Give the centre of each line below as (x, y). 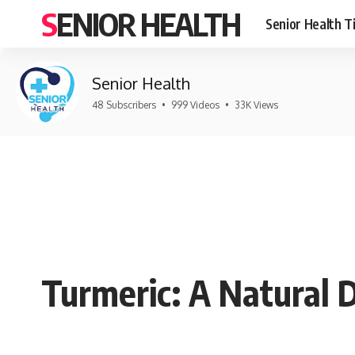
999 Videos (195, 105)
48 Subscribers (124, 105)
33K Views (256, 105)
